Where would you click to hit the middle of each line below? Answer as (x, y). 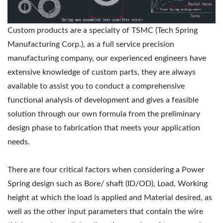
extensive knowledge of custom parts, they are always (102, 72)
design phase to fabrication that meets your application (104, 128)
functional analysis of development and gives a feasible (103, 100)
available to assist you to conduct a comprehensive (96, 86)
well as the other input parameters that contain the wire (105, 211)
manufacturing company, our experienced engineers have (107, 58)
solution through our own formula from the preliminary (104, 114)
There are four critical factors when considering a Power (106, 169)
